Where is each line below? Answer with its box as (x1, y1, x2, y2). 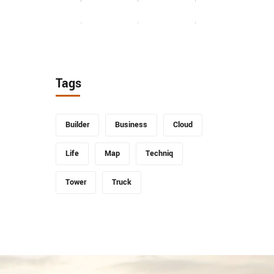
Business (115, 119, 147, 130)
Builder (65, 119, 89, 130)
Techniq (146, 148, 173, 159)
